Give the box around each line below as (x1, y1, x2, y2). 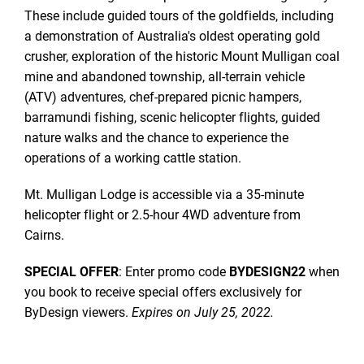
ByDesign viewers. (24, 303, 132, 320)
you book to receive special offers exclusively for (24, 283, 301, 300)
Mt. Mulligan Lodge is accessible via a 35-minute (24, 185, 304, 202)
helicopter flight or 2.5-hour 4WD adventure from (24, 206, 301, 223)
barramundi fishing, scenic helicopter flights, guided (24, 108, 320, 125)
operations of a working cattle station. (24, 149, 241, 166)
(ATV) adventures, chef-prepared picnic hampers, (24, 88, 301, 105)
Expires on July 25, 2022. (132, 303, 274, 320)
